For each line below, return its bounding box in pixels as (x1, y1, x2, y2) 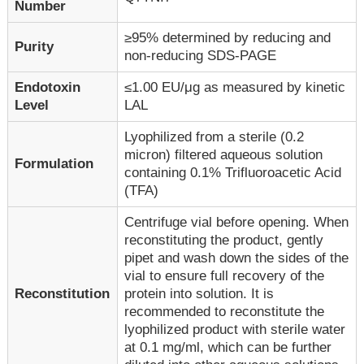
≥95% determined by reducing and (124, 29, 331, 45)
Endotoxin (15, 79, 81, 95)
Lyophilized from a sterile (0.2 (124, 128, 305, 145)
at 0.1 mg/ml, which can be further (124, 339, 332, 355)
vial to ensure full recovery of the (124, 267, 325, 284)
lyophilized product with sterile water (124, 321, 346, 337)
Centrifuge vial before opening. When (124, 214, 349, 230)
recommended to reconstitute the (124, 303, 325, 319)
